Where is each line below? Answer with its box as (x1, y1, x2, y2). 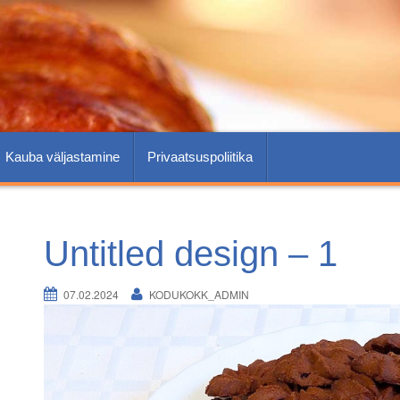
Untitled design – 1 (44, 234, 337, 273)
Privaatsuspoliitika (147, 149, 253, 164)
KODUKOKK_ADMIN (149, 287, 249, 302)
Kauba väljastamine (5, 149, 120, 164)
